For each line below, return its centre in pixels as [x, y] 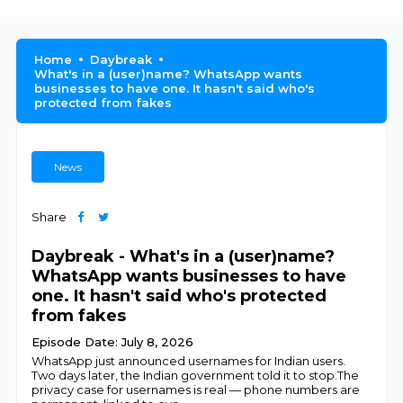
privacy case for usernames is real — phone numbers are [196, 390]
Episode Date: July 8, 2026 [113, 342]
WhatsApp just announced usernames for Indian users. [189, 361]
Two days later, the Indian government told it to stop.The [196, 375]
